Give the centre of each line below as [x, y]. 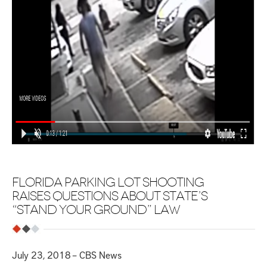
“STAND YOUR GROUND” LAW [96, 210]
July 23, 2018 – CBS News [67, 254]
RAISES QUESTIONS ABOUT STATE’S [110, 196]
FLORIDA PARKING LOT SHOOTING [108, 182]
